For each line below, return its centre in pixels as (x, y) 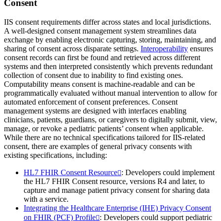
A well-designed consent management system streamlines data (100, 31)
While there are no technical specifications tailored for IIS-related (105, 138)
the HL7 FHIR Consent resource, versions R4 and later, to (114, 182)
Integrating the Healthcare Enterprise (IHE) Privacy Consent (117, 208)
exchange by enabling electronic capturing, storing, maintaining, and (110, 40)
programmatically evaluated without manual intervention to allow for (110, 93)
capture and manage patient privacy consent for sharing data (117, 190)
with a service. (46, 199)
